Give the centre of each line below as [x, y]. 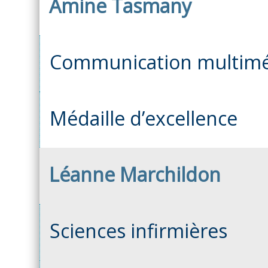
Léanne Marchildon [135, 174]
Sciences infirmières [138, 230]
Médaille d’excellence [144, 118]
